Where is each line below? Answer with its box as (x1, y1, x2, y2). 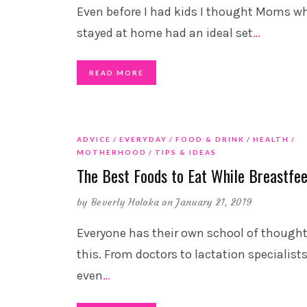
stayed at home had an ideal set (77, 25, 253, 41)
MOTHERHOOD (77, 148, 147, 157)
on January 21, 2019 (162, 196, 253, 209)
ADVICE (77, 135, 111, 144)
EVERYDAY (119, 135, 167, 144)
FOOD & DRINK (175, 135, 245, 144)
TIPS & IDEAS (155, 148, 217, 157)
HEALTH (253, 135, 289, 144)
